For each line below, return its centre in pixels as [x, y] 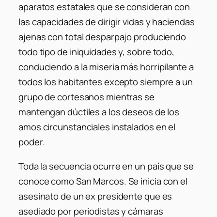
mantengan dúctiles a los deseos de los [99, 112]
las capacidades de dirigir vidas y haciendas [107, 22]
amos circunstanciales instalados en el [97, 127]
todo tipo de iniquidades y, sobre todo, [97, 52]
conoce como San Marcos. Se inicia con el [103, 181]
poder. [32, 142]
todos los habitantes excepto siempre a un [106, 82]
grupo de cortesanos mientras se [86, 97]
